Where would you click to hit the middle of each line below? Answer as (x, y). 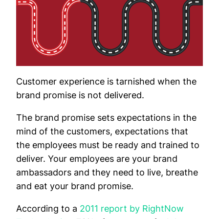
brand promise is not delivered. (80, 95)
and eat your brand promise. (75, 186)
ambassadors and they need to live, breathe (107, 172)
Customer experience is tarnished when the (106, 81)
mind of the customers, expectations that (102, 131)
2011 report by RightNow (132, 208)
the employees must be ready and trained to (108, 145)
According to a (48, 208)
